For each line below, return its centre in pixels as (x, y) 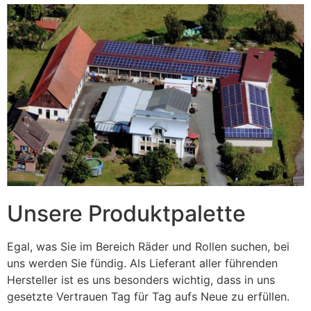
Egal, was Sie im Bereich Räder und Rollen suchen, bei (148, 246)
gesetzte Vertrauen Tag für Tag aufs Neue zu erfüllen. (148, 296)
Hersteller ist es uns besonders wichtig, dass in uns (141, 279)
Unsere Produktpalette (126, 213)
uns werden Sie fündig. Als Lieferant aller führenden (142, 263)
